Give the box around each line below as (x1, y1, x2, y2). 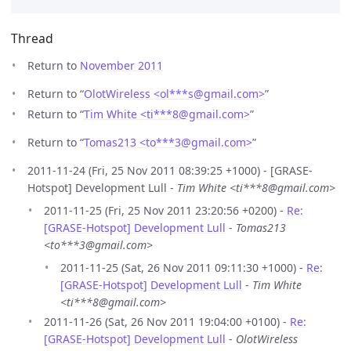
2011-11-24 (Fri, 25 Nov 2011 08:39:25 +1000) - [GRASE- (27, 162, 313, 178)
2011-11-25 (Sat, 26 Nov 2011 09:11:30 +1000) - (60, 259, 306, 275)
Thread (11, 30, 53, 48)
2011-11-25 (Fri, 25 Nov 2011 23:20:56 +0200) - (44, 202, 287, 218)
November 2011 (80, 58, 163, 74)
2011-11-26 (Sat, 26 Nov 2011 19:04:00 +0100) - (44, 314, 290, 330)
